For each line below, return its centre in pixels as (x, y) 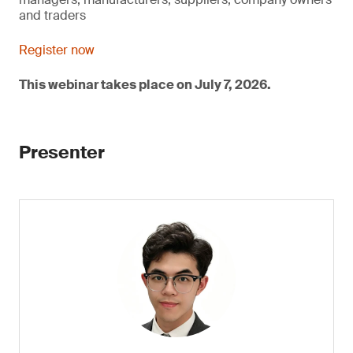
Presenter (62, 152)
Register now (57, 50)
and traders (52, 15)
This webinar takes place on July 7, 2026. (145, 85)
